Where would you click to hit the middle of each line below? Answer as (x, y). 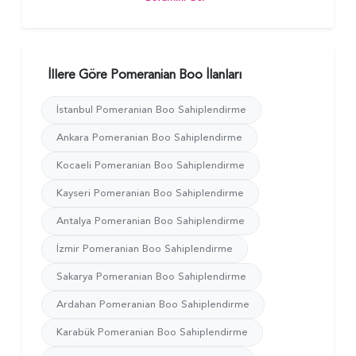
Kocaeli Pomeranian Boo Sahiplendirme (151, 165)
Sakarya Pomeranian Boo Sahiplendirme (151, 276)
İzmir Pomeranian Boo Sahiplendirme (145, 248)
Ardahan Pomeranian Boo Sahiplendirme (153, 304)
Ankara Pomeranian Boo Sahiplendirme (149, 137)
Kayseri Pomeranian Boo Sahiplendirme (150, 193)
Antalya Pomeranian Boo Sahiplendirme (151, 221)
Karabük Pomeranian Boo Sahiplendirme (152, 332)
